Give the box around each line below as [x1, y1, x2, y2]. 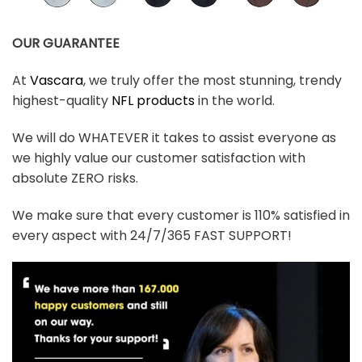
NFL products [112, 91, 195, 111]
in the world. [195, 91, 275, 111]
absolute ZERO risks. [12, 168, 138, 187]
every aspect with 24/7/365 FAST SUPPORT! [12, 225, 292, 245]
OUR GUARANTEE [12, 34, 120, 53]
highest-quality [12, 91, 112, 111]
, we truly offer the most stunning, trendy [83, 71, 342, 90]
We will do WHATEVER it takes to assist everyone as [12, 128, 336, 147]
